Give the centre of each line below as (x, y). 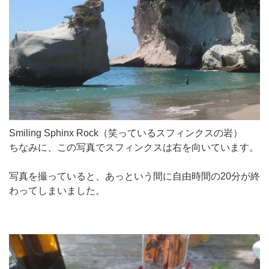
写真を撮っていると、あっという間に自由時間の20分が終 (134, 176)
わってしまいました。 (57, 190)
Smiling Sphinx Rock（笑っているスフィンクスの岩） (126, 133)
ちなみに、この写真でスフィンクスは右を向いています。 (134, 147)
